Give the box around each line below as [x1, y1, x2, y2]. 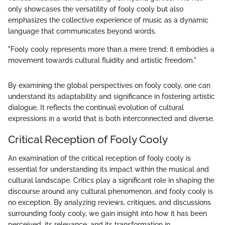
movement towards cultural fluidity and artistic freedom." [8, 56, 196, 64]
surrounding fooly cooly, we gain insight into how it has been [8, 209, 207, 218]
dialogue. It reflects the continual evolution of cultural [8, 103, 184, 111]
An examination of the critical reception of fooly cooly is [8, 154, 191, 163]
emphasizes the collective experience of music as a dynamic [8, 16, 208, 24]
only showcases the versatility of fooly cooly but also [8, 5, 183, 13]
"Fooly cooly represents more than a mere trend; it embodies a [8, 45, 214, 53]
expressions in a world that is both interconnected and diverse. [8, 114, 214, 123]
